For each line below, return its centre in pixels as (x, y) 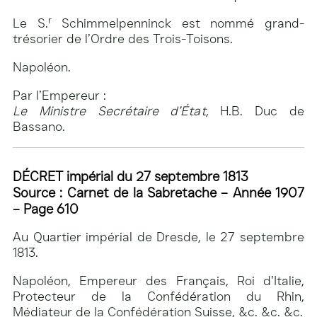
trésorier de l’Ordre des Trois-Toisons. (123, 39)
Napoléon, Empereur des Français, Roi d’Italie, (158, 281)
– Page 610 (46, 209)
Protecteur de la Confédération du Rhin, (158, 297)
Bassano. (39, 127)
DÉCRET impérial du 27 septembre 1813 (131, 177)
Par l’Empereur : (59, 96)
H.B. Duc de (256, 111)
